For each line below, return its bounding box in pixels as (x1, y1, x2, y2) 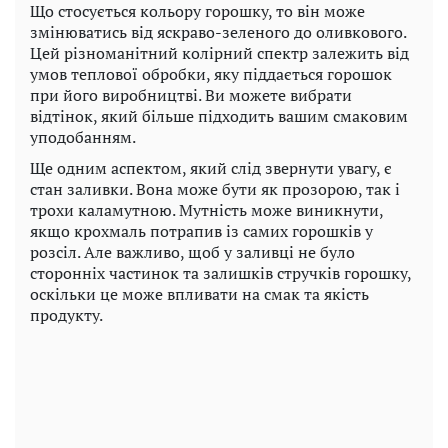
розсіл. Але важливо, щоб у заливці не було (30, 240, 355, 263)
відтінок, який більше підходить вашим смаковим (30, 104, 408, 127)
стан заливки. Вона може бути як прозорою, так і (30, 177, 400, 200)
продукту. (30, 303, 103, 326)
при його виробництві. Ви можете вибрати (30, 83, 352, 106)
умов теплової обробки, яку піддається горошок (30, 62, 392, 85)
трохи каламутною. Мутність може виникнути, (30, 198, 383, 221)
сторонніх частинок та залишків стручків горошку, (30, 261, 411, 284)
